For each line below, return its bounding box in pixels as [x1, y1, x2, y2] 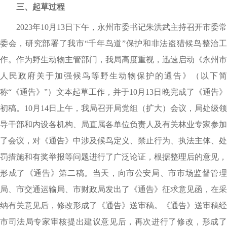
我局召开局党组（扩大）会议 [81, 104, 186, 112]
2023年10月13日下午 [16, 23, 89, 31]
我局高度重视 [105, 55, 154, 64]
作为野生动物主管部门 [16, 55, 97, 64]
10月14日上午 [24, 104, 73, 112]
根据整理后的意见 [154, 153, 219, 161]
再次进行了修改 [134, 217, 194, 226]
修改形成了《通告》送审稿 [57, 201, 154, 210]
